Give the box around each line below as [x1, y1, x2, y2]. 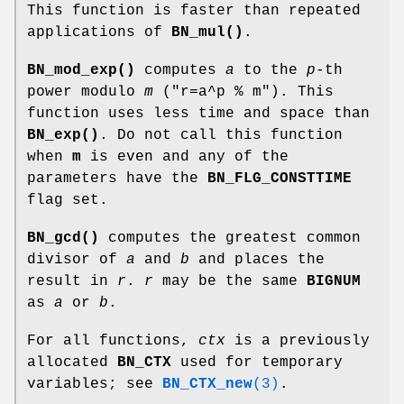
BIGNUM [307, 272, 361, 289]
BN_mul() [171, 23, 243, 41]
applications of [27, 23, 171, 41]
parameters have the [27, 170, 207, 187]
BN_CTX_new [162, 375, 252, 392]
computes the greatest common [99, 229, 361, 246]
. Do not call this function [99, 126, 343, 143]
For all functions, [27, 332, 198, 349]
